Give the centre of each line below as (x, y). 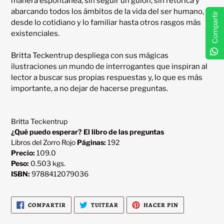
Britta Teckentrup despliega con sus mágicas (90, 56)
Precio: (23, 153)
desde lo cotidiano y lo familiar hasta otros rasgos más (106, 23)
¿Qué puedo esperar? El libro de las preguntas (87, 132)
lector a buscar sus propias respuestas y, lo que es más (107, 78)
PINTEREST (195, 216)
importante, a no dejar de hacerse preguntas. (89, 89)
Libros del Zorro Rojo (44, 142)
